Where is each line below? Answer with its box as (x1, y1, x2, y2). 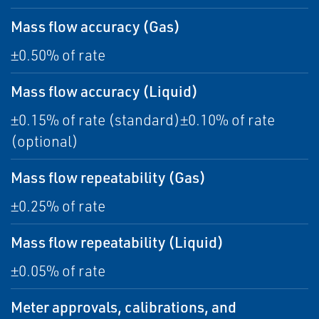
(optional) (11, 132, 78, 151)
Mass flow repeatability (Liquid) (11, 232, 224, 252)
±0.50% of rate (11, 46, 105, 65)
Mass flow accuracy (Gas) (11, 16, 180, 36)
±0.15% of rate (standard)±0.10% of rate (11, 110, 275, 130)
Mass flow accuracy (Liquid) (11, 81, 198, 101)
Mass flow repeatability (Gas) (11, 167, 206, 187)
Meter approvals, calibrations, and (11, 297, 236, 317)
